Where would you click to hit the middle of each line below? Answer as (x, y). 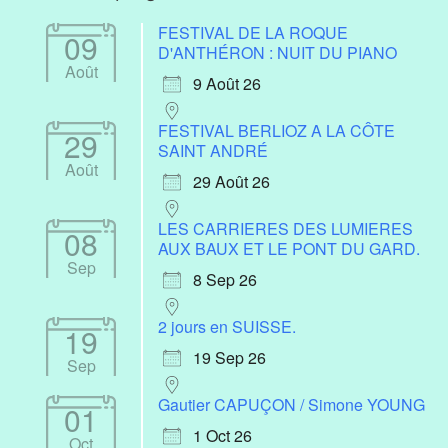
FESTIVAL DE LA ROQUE (253, 32)
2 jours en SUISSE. (227, 326)
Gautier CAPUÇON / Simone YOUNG (292, 404)
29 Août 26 (232, 181)
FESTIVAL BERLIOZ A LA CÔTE (277, 130)
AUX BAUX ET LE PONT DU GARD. (289, 248)
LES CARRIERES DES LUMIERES (286, 228)
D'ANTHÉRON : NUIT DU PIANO (278, 52)
